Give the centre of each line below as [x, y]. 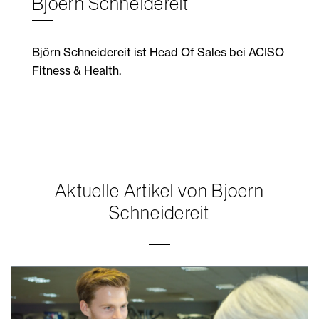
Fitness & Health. [77, 70]
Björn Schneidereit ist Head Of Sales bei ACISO [158, 52]
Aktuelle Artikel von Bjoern [159, 190]
